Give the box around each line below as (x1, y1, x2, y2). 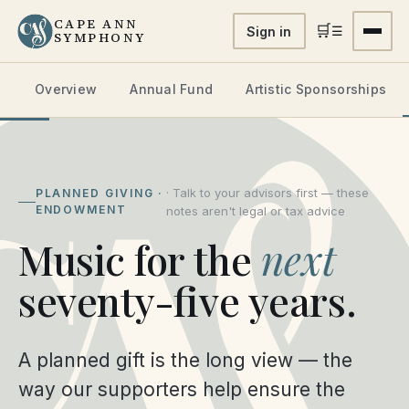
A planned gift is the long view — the (18, 349, 352, 372)
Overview (35, 81, 98, 97)
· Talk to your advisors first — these (166, 185, 370, 200)
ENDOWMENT (35, 203, 127, 216)
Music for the (18, 232, 261, 286)
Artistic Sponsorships (246, 81, 387, 97)
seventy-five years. (18, 273, 357, 327)
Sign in (246, 23, 292, 39)
